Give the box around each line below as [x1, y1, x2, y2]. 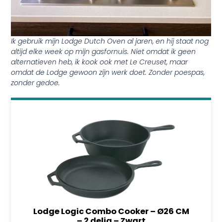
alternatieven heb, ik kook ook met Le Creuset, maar [11, 56, 188, 67]
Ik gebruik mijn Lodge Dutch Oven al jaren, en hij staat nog [11, 36, 209, 46]
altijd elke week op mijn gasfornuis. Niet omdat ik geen [11, 46, 196, 56]
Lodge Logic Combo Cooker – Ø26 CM [33, 205, 189, 217]
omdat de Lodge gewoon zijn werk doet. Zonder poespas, [11, 67, 205, 77]
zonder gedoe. [11, 77, 60, 88]
